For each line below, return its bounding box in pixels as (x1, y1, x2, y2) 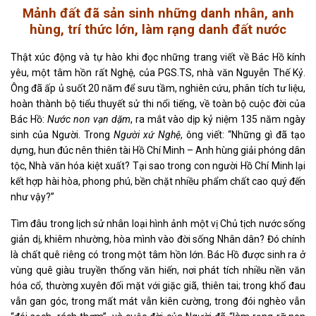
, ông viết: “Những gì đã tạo (180, 128, 306, 140)
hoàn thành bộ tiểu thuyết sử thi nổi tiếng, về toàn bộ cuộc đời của (11, 97, 305, 109)
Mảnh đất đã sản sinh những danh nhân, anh (22, 5, 294, 21)
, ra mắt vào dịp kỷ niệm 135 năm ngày (130, 113, 306, 125)
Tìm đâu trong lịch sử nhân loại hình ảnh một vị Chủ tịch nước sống (11, 217, 305, 229)
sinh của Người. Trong (11, 128, 114, 140)
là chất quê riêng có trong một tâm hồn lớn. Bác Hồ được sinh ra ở (11, 248, 305, 260)
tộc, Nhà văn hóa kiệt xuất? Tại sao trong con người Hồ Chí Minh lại (11, 159, 305, 171)
